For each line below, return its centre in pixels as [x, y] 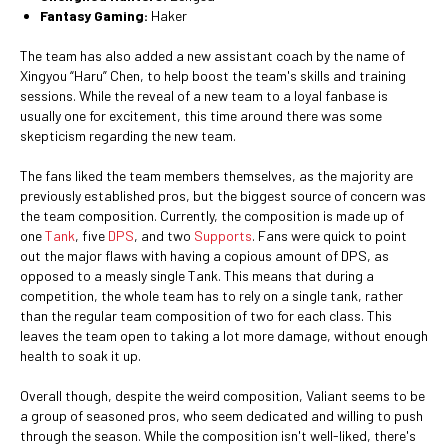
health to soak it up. [80, 355]
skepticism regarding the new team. [128, 135]
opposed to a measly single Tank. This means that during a [197, 275]
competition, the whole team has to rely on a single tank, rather [211, 295]
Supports [223, 235]
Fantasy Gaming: [94, 15]
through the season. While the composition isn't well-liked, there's [218, 435]
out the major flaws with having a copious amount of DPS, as [204, 255]
